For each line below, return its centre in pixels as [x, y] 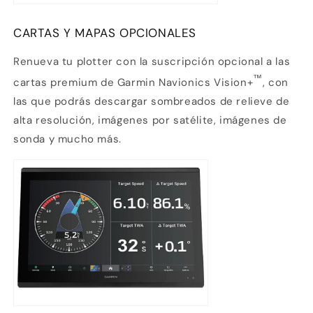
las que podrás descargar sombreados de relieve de [152, 102]
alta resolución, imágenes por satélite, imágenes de [150, 121]
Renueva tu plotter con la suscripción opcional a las [152, 62]
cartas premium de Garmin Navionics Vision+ [133, 83]
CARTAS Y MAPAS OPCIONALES [105, 33]
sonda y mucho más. [67, 139]
